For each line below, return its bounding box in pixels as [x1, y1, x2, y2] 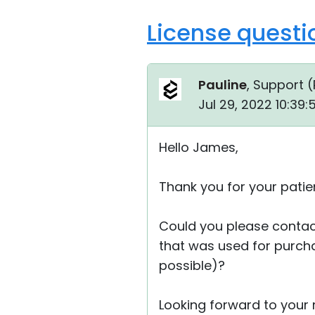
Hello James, [159, 139, 238, 156]
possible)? [159, 257, 225, 274]
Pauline [198, 76, 247, 94]
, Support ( [247, 76, 313, 94]
